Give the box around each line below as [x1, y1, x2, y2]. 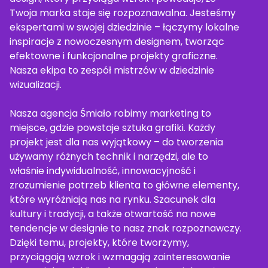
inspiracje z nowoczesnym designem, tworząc [10, 35, 224, 48]
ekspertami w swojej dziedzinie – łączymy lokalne [10, 20, 239, 34]
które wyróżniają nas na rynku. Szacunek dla [10, 193, 215, 206]
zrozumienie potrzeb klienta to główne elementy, [10, 178, 239, 192]
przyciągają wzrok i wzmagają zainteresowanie [10, 250, 230, 264]
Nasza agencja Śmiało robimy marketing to [10, 106, 211, 120]
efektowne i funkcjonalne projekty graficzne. [10, 49, 218, 63]
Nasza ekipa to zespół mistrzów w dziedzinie [10, 63, 214, 77]
